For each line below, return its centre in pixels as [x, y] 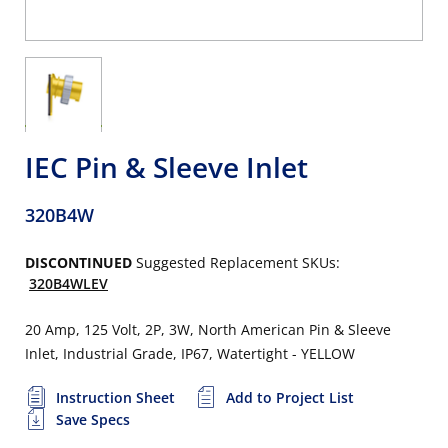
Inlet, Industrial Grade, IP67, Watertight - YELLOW [190, 353]
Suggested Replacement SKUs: [238, 262]
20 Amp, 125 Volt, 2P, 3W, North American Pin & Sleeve [208, 329]
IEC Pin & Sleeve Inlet [166, 167]
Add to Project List [290, 397]
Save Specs [93, 419]
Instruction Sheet [115, 397]
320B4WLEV [68, 283]
